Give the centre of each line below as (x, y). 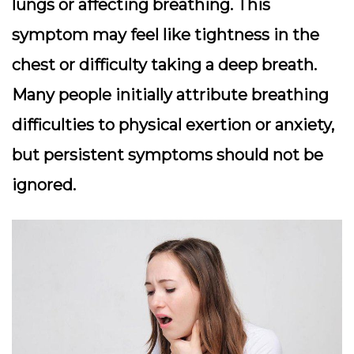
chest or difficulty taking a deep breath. (164, 65)
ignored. (44, 185)
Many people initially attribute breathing (170, 95)
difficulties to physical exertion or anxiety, (173, 125)
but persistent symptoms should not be (168, 155)
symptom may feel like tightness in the (166, 35)
